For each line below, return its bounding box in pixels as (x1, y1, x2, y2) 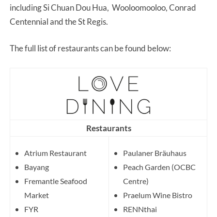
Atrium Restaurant (24, 148, 87, 157)
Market (24, 190, 49, 200)
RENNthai (123, 204, 157, 214)
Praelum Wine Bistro (123, 190, 192, 200)
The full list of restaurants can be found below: (10, 43, 171, 53)
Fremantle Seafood (24, 176, 87, 186)
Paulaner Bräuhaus (123, 148, 186, 157)
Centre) (123, 176, 149, 186)
